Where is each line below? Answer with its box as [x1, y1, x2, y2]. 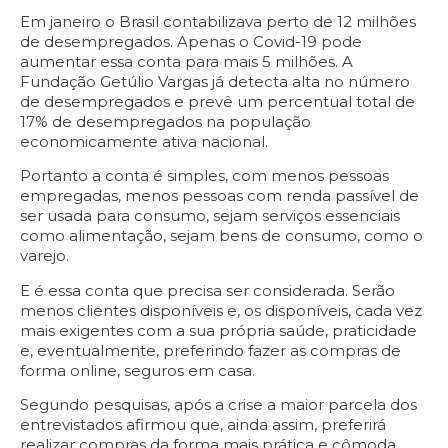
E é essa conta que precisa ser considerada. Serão [20, 280, 395, 300]
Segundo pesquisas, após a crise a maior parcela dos [20, 394, 417, 414]
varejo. [20, 246, 69, 266]
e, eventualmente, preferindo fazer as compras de [20, 340, 401, 360]
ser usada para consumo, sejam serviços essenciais [20, 206, 400, 226]
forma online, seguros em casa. [20, 360, 255, 380]
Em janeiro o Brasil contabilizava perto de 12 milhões [20, 11, 416, 31]
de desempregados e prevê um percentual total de [20, 91, 415, 111]
